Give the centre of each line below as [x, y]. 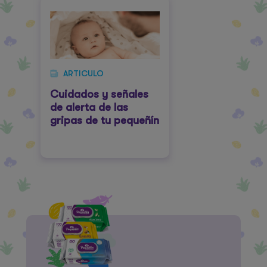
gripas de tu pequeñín [105, 120]
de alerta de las [89, 107]
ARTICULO [83, 73]
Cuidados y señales [99, 94]
